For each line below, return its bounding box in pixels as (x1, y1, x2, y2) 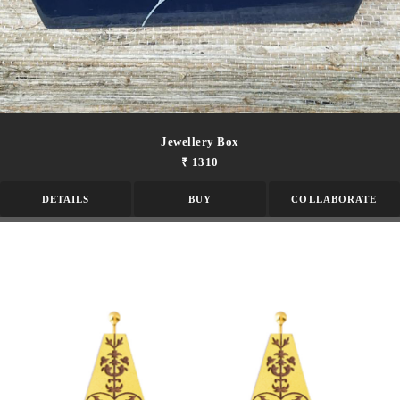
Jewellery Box (161, 134, 239, 148)
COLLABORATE (291, 193, 378, 204)
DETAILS (41, 193, 90, 204)
